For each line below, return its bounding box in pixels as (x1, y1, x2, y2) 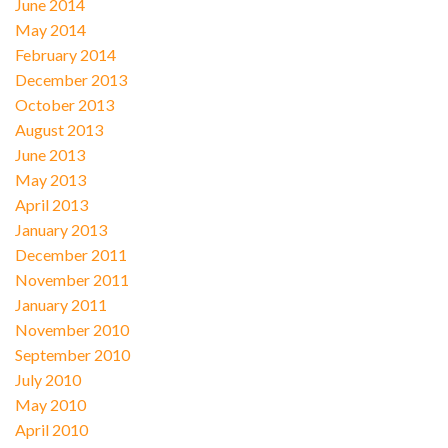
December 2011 (14, 244, 127, 264)
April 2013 (14, 194, 88, 214)
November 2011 (14, 269, 129, 289)
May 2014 (14, 19, 86, 39)
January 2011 (14, 294, 107, 314)
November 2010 (14, 319, 129, 339)
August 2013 (14, 119, 103, 139)
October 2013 (14, 94, 114, 114)
